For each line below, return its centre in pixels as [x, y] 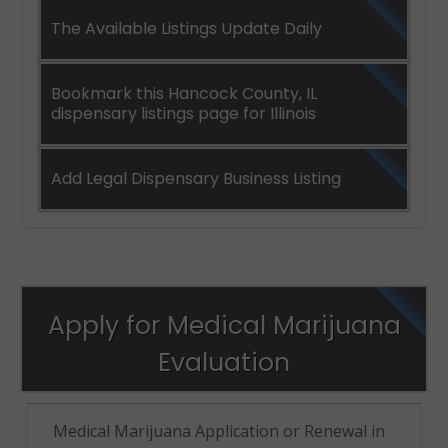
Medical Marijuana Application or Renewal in [219, 430]
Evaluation [224, 362]
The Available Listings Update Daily [186, 28]
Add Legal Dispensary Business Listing [196, 178]
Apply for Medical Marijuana [224, 325]
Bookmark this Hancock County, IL [184, 93]
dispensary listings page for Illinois [183, 113]
